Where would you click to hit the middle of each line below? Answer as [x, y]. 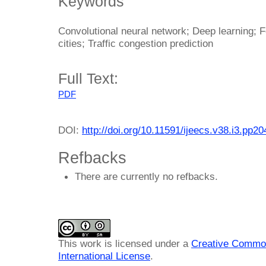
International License [104, 256]
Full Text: [88, 78]
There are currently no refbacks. [146, 176]
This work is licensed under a [125, 244]
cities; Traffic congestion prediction [136, 44]
